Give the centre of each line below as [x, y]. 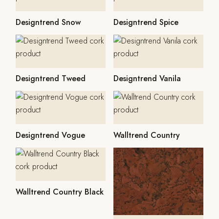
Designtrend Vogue [50, 135]
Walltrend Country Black [60, 192]
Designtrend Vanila [147, 79]
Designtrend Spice [146, 22]
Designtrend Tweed [51, 79]
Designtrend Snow [48, 22]
